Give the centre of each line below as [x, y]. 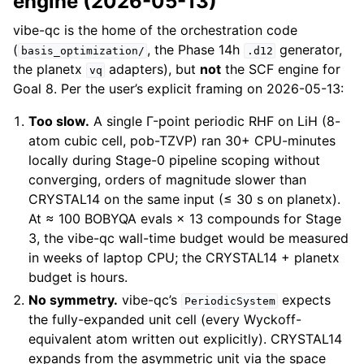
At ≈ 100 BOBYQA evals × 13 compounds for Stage [185, 219]
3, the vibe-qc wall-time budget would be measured [189, 238]
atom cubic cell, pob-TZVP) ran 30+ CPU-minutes [182, 141]
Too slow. [59, 121]
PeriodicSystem [230, 301]
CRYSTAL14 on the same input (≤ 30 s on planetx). [185, 199]
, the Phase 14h [196, 50]
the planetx [50, 69]
